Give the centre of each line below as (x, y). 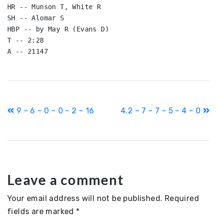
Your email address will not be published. (85, 198)
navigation (36, 122)
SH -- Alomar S (36, 18)
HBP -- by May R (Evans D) (58, 29)
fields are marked (42, 211)
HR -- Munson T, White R (54, 7)
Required (182, 198)
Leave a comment (65, 180)
